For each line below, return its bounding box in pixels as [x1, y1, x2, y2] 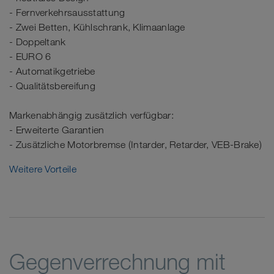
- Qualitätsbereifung [9, 80, 95, 92]
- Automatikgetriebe [9, 65, 95, 77]
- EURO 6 [9, 50, 51, 62]
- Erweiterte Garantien [9, 124, 105, 136]
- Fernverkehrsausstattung [9, 6, 125, 18]
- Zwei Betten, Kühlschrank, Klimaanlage [9, 21, 185, 33]
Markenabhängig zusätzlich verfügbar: [9, 109, 174, 121]
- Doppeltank [9, 35, 66, 48]
